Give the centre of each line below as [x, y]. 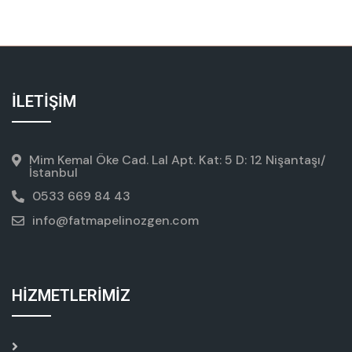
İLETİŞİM [44, 102]
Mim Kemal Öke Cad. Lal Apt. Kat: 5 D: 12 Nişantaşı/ [177, 160]
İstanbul [53, 173]
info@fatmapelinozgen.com [115, 221]
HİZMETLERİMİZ [71, 296]
